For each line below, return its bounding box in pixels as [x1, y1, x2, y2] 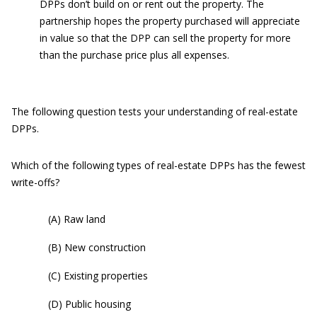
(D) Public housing [48, 297, 131, 311]
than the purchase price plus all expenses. [40, 48, 229, 62]
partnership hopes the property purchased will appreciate [40, 14, 300, 28]
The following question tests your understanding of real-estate [11, 105, 298, 118]
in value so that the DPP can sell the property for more [40, 31, 291, 45]
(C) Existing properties [48, 269, 148, 282]
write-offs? [11, 175, 59, 189]
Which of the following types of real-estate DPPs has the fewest [11, 158, 306, 172]
